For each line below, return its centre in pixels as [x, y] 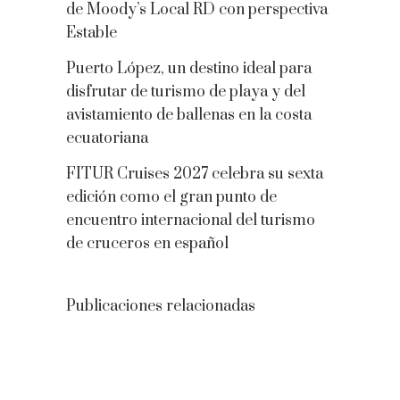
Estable [92, 33]
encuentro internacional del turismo [191, 221]
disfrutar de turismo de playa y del [186, 92]
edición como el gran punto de [171, 197]
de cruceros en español [147, 244]
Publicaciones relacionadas [161, 306]
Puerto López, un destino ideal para [189, 69]
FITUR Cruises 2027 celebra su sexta [195, 174]
